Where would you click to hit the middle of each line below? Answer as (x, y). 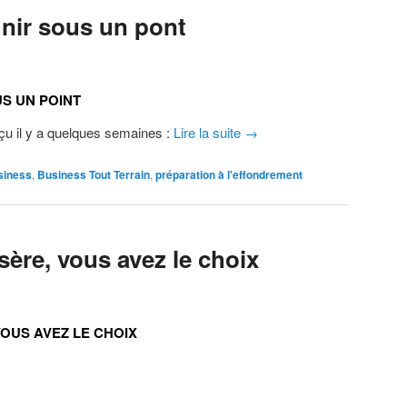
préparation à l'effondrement (229, 174)
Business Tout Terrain (94, 174)
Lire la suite (209, 133)
